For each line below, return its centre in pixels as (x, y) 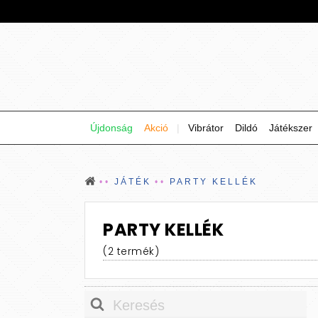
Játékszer (291, 128)
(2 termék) (131, 251)
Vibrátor (206, 128)
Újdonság (111, 128)
